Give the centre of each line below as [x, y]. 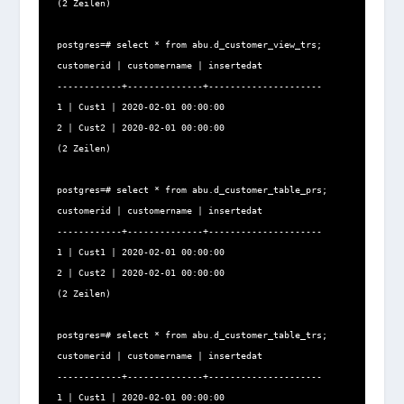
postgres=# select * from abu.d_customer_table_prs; [192, 190]
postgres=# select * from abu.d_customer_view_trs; [189, 45]
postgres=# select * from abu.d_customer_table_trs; [192, 335]
